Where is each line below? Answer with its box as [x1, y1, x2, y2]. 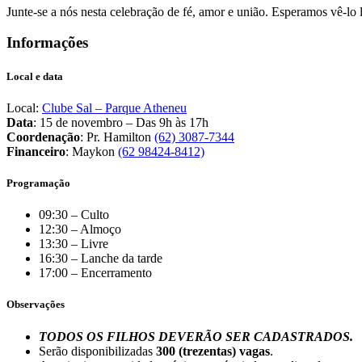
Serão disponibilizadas [39, 343, 153, 358]
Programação [6, 177, 70, 189]
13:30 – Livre [39, 237, 108, 251]
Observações [6, 298, 65, 311]
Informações [6, 34, 88, 52]
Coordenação [6, 129, 80, 144]
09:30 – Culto [39, 208, 109, 222]
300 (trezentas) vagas [153, 343, 270, 358]
